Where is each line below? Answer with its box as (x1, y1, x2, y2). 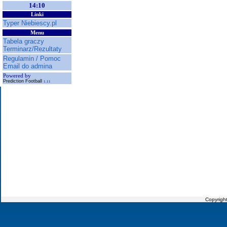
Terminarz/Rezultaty (3, 45, 62, 53)
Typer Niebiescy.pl (3, 19, 57, 27)
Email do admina (3, 62, 52, 70)
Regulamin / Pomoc (3, 55, 61, 62)
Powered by (3, 73, 31, 79)
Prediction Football (3, 79, 44, 84)
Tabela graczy (3, 37, 44, 45)
